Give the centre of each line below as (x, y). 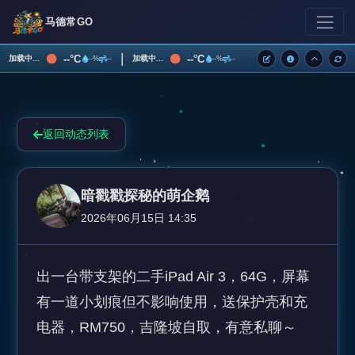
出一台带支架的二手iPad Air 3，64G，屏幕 (173, 277)
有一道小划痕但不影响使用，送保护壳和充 (172, 302)
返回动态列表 (76, 134)
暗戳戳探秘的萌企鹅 (145, 196)
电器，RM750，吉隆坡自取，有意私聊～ (166, 327)
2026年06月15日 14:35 (139, 218)
